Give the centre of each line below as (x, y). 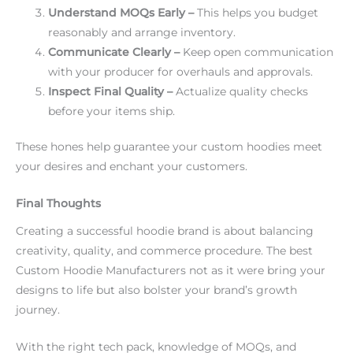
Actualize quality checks (241, 91)
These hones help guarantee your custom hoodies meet (169, 147)
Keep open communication (257, 52)
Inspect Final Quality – (111, 91)
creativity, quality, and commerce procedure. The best (164, 250)
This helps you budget (256, 12)
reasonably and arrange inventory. (142, 32)
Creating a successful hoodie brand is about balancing (165, 230)
